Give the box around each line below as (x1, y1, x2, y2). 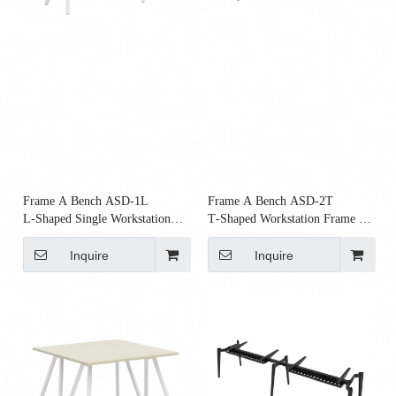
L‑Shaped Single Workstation (23, 212, 171, 226)
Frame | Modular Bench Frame (23, 230, 177, 244)
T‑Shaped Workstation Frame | (208, 212, 362, 226)
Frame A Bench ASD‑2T (208, 194, 333, 209)
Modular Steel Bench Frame (208, 230, 348, 244)
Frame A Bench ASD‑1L (23, 194, 148, 209)
